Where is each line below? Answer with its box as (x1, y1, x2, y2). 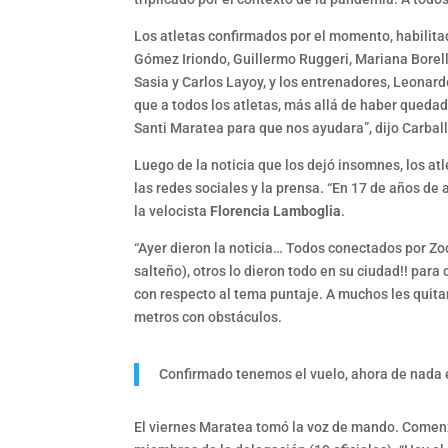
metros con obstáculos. (134, 309, 283, 326)
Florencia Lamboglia (210, 203, 342, 220)
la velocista (134, 203, 211, 220)
